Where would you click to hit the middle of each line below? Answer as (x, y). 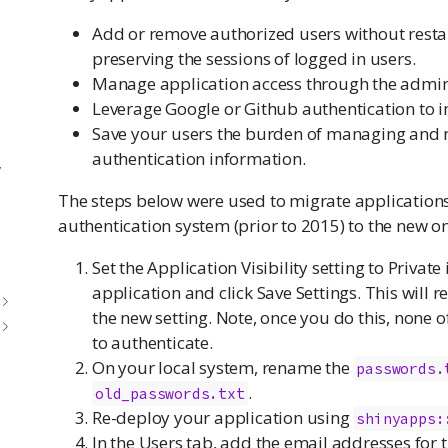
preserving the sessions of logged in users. (254, 59)
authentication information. (199, 159)
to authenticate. (152, 343)
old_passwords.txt (169, 394)
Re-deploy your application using (223, 418)
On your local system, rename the (223, 368)
